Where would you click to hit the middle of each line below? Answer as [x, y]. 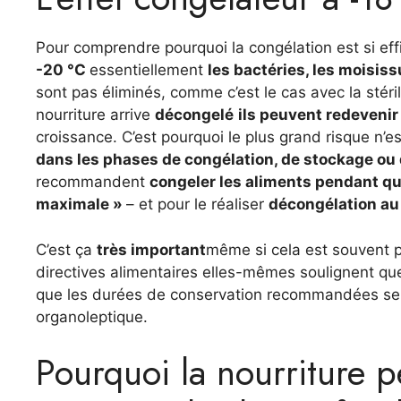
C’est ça [66, 249]
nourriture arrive [95, 115]
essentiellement [149, 70]
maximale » [81, 204]
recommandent [93, 182]
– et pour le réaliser [197, 204]
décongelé [194, 115]
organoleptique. [92, 316]
